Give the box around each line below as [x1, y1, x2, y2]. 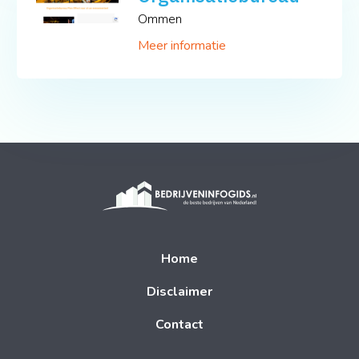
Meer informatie [138, 36, 227, 54]
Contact [155, 315, 204, 333]
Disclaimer [146, 282, 212, 301]
